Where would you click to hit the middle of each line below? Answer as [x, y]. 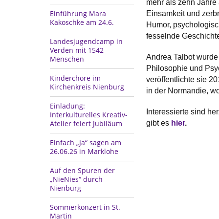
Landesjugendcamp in [86, 41]
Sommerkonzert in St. [85, 207]
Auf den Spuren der [82, 170]
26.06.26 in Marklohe [84, 151]
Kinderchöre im [75, 78]
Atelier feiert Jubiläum [86, 123]
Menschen [67, 59]
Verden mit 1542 [77, 50]
